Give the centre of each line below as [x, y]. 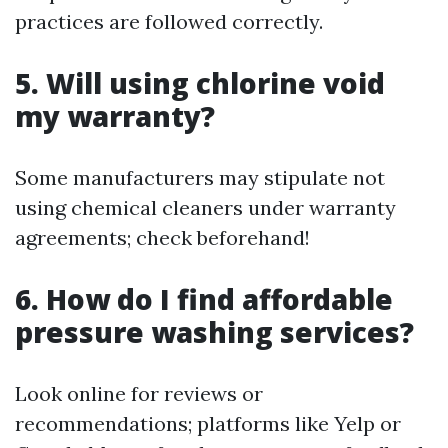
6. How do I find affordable [204, 299]
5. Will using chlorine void [200, 83]
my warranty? [115, 116]
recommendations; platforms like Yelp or [208, 423]
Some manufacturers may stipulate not [200, 177]
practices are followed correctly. [169, 21]
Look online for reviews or [139, 393]
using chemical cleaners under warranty [205, 207]
